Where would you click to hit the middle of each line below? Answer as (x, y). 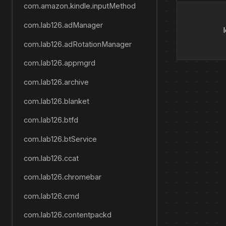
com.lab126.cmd (51, 196)
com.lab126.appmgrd (59, 63)
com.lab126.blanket (56, 101)
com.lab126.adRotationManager (77, 44)
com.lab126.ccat (51, 158)
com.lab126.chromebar (62, 177)
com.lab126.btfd (51, 120)
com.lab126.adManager (63, 25)
